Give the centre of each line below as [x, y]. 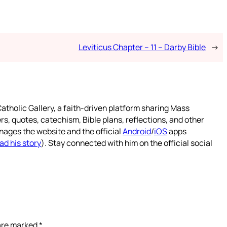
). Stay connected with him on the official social [127, 143]
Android [137, 131]
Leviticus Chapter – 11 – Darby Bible [142, 47]
